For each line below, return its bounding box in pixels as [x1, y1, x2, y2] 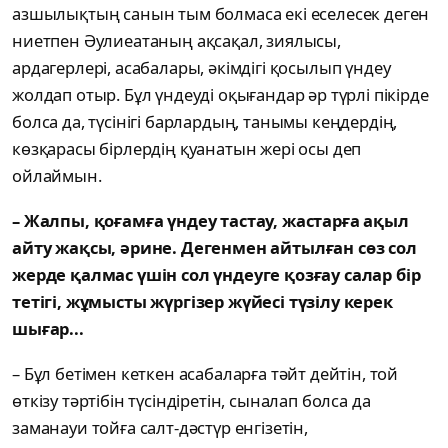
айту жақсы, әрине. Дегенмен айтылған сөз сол [12, 236, 417, 260]
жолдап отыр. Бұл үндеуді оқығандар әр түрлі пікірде [12, 83, 429, 107]
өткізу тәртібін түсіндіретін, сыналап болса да [12, 389, 371, 413]
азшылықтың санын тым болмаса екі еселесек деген [12, 2, 430, 26]
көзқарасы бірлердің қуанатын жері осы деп [12, 137, 362, 161]
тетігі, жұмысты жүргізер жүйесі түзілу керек [12, 290, 393, 314]
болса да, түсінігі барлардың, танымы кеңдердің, [12, 110, 398, 134]
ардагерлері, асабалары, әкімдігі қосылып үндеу [12, 56, 391, 80]
